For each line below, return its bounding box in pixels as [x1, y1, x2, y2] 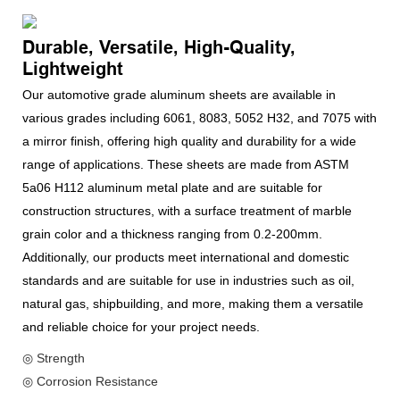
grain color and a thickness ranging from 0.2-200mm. [22, 226, 322, 241]
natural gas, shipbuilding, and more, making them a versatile [22, 296, 363, 311]
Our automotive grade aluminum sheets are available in [22, 87, 336, 102]
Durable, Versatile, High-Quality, [22, 36, 296, 58]
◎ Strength [22, 350, 85, 365]
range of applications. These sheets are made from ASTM [22, 156, 349, 171]
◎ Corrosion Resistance [22, 373, 158, 388]
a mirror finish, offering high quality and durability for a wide [22, 133, 356, 148]
